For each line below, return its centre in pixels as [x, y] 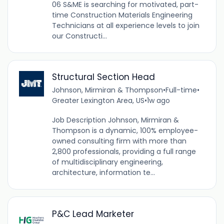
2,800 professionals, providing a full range [124, 152]
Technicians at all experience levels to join [125, 26]
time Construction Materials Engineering [122, 15]
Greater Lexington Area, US [98, 101]
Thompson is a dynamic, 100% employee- [125, 131]
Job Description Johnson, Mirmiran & [115, 120]
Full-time [181, 90]
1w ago [158, 101]
